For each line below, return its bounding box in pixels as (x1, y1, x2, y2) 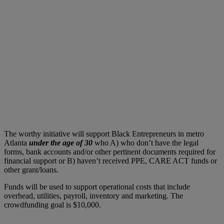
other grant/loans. (4, 165, 58, 174)
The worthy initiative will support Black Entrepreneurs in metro (4, 129, 204, 138)
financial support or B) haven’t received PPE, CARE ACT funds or (4, 156, 217, 165)
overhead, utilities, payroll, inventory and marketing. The (4, 191, 183, 200)
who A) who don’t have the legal (92, 138, 198, 147)
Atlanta (4, 138, 29, 147)
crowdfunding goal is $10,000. (4, 200, 101, 209)
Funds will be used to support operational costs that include (4, 182, 190, 191)
